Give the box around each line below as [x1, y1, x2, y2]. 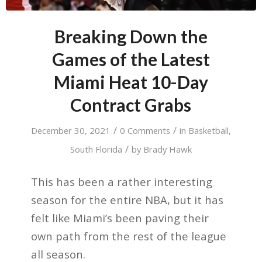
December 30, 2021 [30, 125, 111, 137]
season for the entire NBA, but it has [30, 192, 223, 207]
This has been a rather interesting [30, 174, 212, 189]
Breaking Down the [54, 26, 208, 47]
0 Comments [119, 125, 170, 137]
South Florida [70, 143, 122, 156]
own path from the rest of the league [30, 228, 226, 243]
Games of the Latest [51, 49, 210, 70]
